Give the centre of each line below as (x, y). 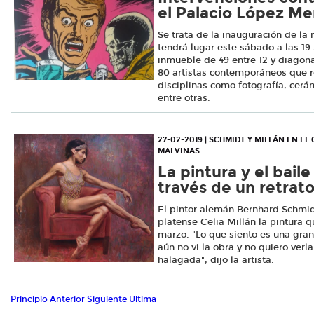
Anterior (67, 299)
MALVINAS (179, 151)
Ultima (143, 299)
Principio (29, 299)
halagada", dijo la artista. (216, 260)
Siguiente (107, 299)
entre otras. (184, 98)
